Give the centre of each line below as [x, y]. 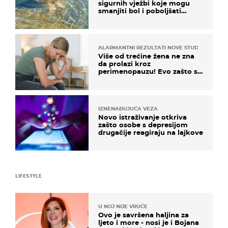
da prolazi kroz [124, 64]
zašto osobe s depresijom [143, 124]
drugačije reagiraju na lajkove [151, 132]
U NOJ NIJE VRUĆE [123, 206]
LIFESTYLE [28, 175]
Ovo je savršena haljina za [144, 215]
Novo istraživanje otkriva [142, 117]
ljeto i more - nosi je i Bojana [149, 222]
